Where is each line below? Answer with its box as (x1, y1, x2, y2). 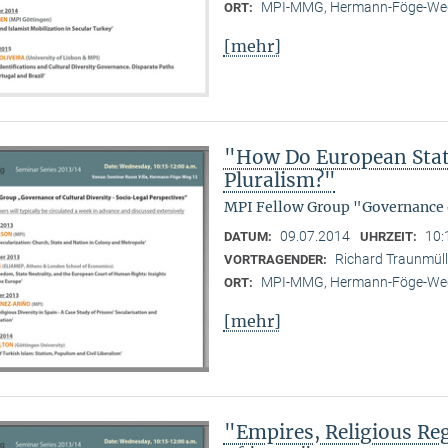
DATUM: (223, 229, 275, 245)
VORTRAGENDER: (223, 252, 330, 268)
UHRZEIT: (359, 229, 420, 245)
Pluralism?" (223, 168, 336, 193)
